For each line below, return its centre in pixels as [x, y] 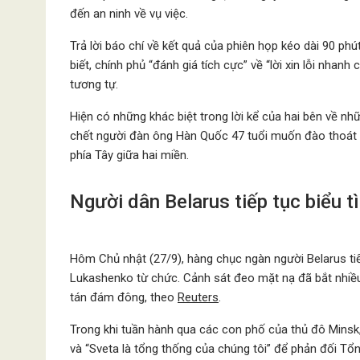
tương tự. [94, 84]
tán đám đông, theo [124, 297]
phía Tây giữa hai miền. [129, 155]
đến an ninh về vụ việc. [129, 14]
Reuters [198, 297]
